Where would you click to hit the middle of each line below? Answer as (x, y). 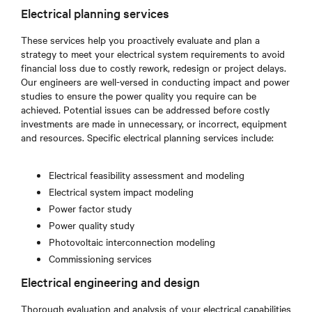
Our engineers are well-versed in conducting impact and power (155, 82)
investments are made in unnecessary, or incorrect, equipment (154, 124)
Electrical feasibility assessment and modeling (147, 175)
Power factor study (90, 209)
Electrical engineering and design (110, 282)
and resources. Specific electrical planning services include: (147, 138)
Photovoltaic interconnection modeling (132, 242)
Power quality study (92, 225)
